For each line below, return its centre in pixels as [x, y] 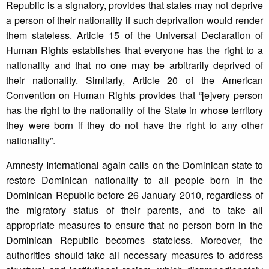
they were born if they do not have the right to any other [134, 125]
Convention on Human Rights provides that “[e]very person [134, 95]
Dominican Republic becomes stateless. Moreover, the [134, 240]
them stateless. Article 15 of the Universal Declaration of [134, 35]
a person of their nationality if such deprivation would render [134, 20]
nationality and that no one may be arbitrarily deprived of [134, 65]
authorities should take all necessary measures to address [134, 255]
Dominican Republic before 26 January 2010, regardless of [134, 195]
